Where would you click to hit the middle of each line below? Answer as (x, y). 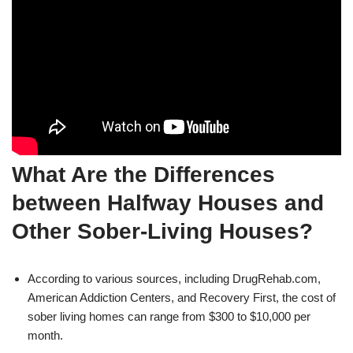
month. (45, 335)
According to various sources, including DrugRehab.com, (174, 278)
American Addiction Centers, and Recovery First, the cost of (182, 297)
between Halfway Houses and (168, 203)
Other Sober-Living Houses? (162, 231)
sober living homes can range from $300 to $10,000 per (169, 316)
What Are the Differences (143, 174)
